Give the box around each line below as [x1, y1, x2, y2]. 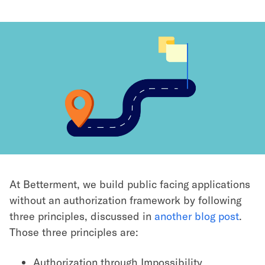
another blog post [154, 209, 239, 222]
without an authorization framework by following [9, 193, 241, 206]
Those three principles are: [9, 225, 138, 238]
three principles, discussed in [9, 209, 154, 222]
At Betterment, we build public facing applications [9, 177, 250, 190]
